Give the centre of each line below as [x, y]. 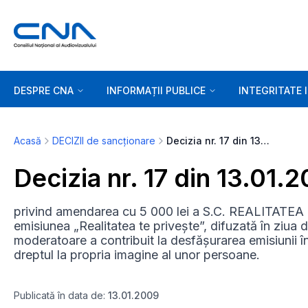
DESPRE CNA [44, 90]
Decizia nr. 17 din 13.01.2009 [265, 141]
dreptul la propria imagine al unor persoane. [137, 255]
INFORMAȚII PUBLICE [156, 90]
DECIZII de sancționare [104, 141]
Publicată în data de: [61, 295]
